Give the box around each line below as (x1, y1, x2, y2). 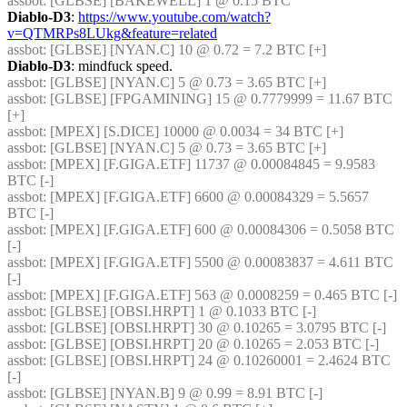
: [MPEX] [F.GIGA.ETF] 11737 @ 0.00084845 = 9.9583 (43, 156, 375, 172)
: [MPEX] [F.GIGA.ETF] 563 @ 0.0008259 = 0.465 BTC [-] (43, 287, 397, 303)
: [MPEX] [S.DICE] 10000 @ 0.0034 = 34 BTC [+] (43, 124, 343, 139)
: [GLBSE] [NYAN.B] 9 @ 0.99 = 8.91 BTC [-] (43, 385, 323, 401)
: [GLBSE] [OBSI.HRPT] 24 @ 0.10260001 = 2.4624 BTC (43, 352, 391, 368)
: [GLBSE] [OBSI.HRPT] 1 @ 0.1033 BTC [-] (43, 303, 316, 319)
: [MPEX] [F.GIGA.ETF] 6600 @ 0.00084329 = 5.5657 (43, 189, 369, 204)
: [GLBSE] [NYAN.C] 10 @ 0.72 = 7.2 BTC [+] (43, 42, 326, 57)
